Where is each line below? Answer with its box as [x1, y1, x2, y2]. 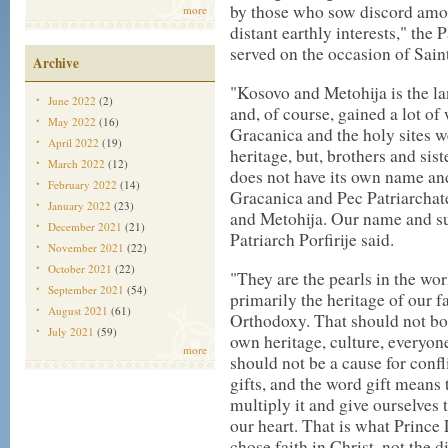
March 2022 [48, 156, 105, 171]
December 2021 [48, 219, 122, 234]
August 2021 [48, 303, 108, 318]
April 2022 [48, 135, 99, 150]
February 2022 [48, 177, 117, 192]
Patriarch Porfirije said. [230, 228, 394, 251]
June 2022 [48, 93, 96, 108]
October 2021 [48, 261, 112, 276]
